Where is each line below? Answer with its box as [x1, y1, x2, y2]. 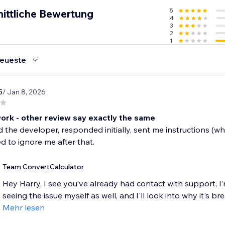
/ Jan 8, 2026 [2, 87, 46, 97]
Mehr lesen [2, 202, 45, 213]
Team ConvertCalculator [2, 162, 84, 172]
